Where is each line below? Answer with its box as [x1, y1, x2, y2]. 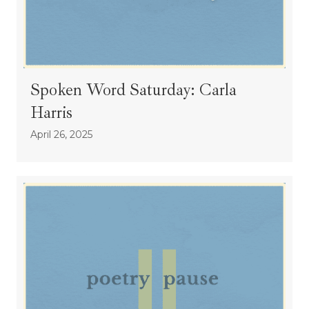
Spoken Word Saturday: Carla [30, 79, 237, 101]
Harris [30, 102, 72, 123]
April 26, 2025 [30, 128, 92, 141]
